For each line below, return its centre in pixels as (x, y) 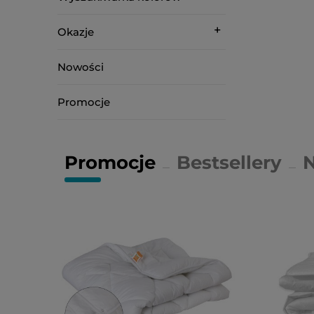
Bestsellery (229, 163)
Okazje (76, 32)
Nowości (81, 67)
